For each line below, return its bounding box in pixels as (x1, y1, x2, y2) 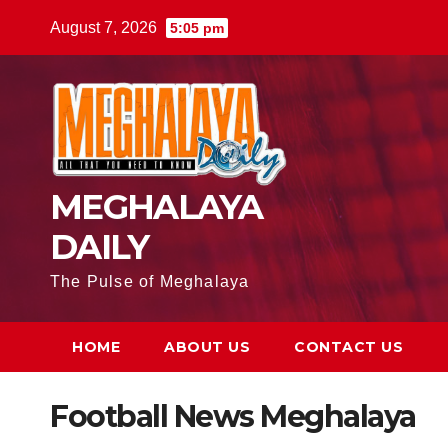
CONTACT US (294, 338, 403, 357)
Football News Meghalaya (50, 398, 416, 436)
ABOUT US (164, 338, 250, 357)
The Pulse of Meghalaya (50, 273, 250, 291)
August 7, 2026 (50, 19, 161, 36)
